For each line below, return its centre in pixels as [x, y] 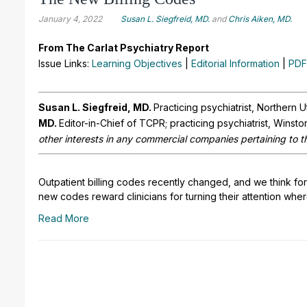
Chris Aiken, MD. [260, 19]
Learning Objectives [137, 63]
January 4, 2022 [70, 19]
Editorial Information [235, 63]
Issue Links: [65, 63]
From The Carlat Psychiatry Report [124, 47]
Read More [64, 218]
